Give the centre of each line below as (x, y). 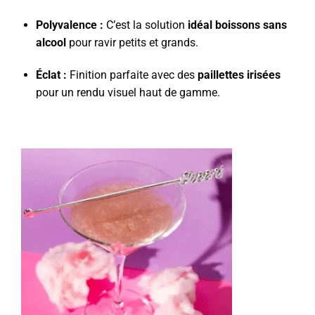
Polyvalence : (69, 25)
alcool (51, 43)
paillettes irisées (239, 75)
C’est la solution (145, 25)
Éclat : (51, 75)
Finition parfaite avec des (132, 75)
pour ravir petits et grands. (132, 43)
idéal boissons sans (237, 25)
